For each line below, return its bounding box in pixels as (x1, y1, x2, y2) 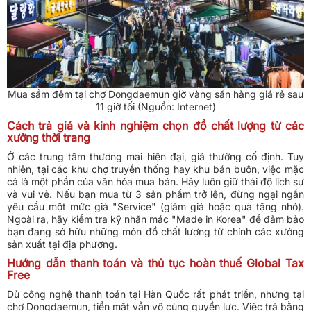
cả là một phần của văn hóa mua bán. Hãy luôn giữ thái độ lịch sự (7, 176, 304, 187)
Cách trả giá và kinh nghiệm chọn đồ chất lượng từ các (7, 119, 304, 133)
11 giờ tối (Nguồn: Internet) (95, 101, 216, 112)
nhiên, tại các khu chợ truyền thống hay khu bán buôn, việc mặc (7, 163, 304, 175)
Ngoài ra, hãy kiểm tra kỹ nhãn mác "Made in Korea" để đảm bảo (7, 213, 304, 225)
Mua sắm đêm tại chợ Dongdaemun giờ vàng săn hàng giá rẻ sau (8, 88, 303, 100)
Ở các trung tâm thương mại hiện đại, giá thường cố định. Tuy (7, 151, 304, 162)
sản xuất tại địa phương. (7, 238, 117, 250)
